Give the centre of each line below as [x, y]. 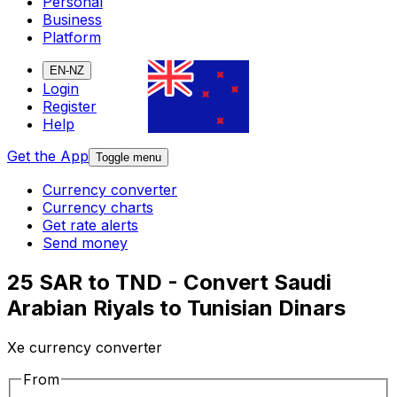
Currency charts [98, 208]
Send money [85, 243]
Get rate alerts [90, 226]
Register [70, 107]
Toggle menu [128, 158]
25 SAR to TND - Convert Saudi [169, 283]
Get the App [48, 156]
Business [72, 20]
